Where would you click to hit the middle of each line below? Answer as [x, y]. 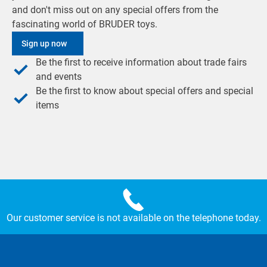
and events [59, 77]
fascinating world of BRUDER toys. [85, 24]
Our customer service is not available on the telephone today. [133, 218]
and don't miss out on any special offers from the [115, 10]
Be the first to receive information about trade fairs [141, 62]
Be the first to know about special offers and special [145, 91]
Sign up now [44, 44]
